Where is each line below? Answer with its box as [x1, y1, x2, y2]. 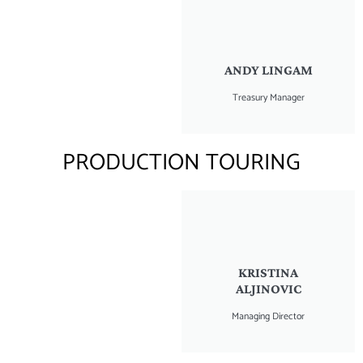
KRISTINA [238, 264, 298, 280]
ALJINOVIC [235, 280, 301, 297]
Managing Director [232, 308, 305, 324]
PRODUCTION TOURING [62, 143, 301, 181]
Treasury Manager [232, 89, 305, 105]
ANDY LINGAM [224, 62, 313, 78]
